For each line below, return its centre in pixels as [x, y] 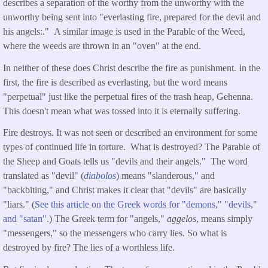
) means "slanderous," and [165, 176]
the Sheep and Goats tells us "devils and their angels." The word [125, 162]
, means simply [224, 219]
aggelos [182, 219]
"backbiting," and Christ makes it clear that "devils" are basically [125, 190]
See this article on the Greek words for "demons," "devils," [146, 205]
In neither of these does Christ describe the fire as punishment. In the [132, 68]
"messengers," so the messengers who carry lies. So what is [115, 233]
